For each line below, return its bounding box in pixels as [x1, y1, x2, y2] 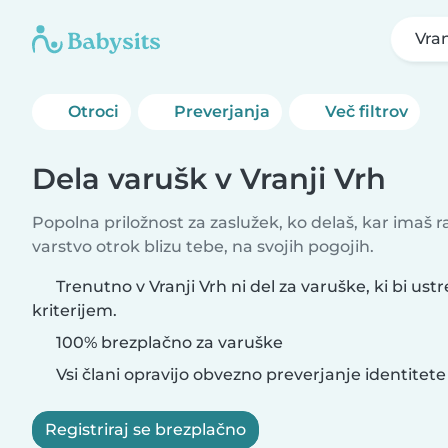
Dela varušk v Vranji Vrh [32, 161, 386, 196]
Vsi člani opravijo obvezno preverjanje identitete [52, 365, 446, 384]
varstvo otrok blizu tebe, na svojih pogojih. [32, 237, 374, 256]
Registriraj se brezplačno [45, 420, 246, 439]
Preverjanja [174, 102, 271, 121]
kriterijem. [32, 301, 117, 320]
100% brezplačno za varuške [52, 333, 283, 352]
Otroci [68, 102, 119, 121]
